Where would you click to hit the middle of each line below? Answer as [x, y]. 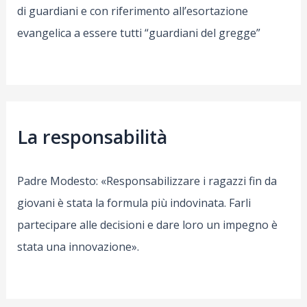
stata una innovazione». [78, 246]
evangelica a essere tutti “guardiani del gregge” [138, 33]
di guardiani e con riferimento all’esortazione [132, 11]
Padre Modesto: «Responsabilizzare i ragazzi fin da [147, 181]
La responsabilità [92, 137]
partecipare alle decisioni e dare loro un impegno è [147, 224]
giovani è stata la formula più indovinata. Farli [134, 202]
